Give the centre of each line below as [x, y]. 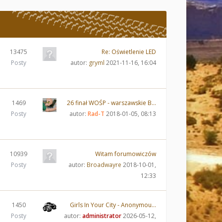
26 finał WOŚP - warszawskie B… [111, 103]
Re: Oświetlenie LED [129, 52]
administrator [102, 216]
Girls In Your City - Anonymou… [113, 205]
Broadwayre [104, 165]
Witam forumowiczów [126, 154]
